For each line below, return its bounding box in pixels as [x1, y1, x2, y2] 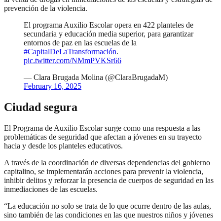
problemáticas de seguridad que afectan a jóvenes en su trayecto [4, 133, 202, 142]
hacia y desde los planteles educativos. [4, 142, 125, 150]
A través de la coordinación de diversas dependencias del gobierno [4, 158, 210, 167]
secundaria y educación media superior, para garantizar [24, 30, 193, 38]
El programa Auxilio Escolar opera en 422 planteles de [24, 21, 193, 30]
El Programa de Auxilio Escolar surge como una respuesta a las [4, 124, 200, 133]
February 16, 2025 [24, 82, 81, 91]
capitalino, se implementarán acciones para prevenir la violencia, [4, 167, 203, 176]
